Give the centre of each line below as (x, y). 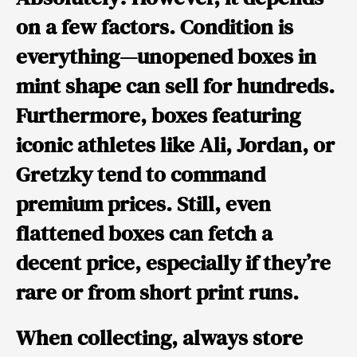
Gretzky (54, 174)
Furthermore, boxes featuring (158, 115)
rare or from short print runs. (157, 292)
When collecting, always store (159, 337)
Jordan (269, 144)
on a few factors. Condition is (155, 26)
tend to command (179, 174)
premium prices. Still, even (143, 203)
